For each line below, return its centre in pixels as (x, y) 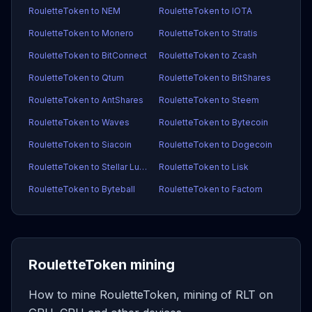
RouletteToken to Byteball (82, 189)
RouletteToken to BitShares (215, 78)
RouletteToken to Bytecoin (213, 122)
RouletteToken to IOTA (205, 11)
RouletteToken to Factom (211, 189)
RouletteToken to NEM (75, 11)
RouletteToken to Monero (81, 33)
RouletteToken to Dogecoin (216, 145)
